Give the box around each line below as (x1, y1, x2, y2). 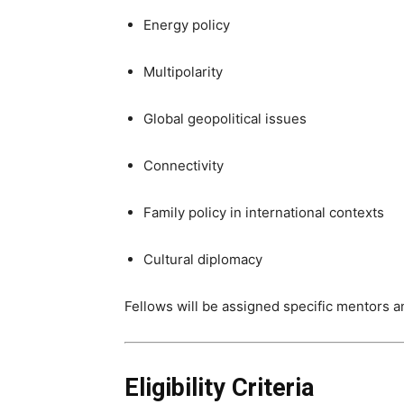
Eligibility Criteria (124, 373, 314, 402)
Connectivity (143, 157, 224, 174)
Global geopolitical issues (143, 110, 307, 127)
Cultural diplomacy (143, 251, 262, 268)
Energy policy (143, 16, 230, 33)
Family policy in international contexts (143, 204, 384, 221)
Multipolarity (143, 63, 223, 80)
